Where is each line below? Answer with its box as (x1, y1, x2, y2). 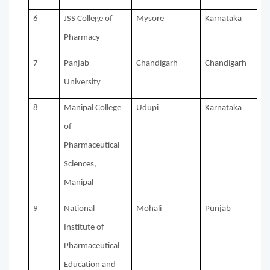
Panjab (64, 59, 90, 69)
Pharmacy (64, 33, 101, 43)
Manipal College (64, 104, 122, 113)
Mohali (136, 204, 162, 214)
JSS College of (64, 14, 113, 24)
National (64, 204, 95, 214)
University (64, 78, 101, 87)
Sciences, (64, 160, 97, 169)
